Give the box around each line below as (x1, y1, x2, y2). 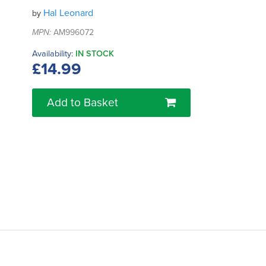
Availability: (32, 49, 73, 59)
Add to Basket (47, 96, 118, 110)
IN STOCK (75, 49, 114, 59)
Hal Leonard (43, 7, 93, 20)
